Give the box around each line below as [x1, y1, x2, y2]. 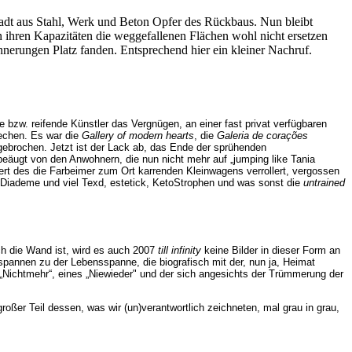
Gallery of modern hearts [82, 130, 194, 142]
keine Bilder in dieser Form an [201, 244, 340, 257]
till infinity [158, 244, 201, 257]
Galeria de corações [217, 130, 308, 142]
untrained [303, 177, 345, 189]
